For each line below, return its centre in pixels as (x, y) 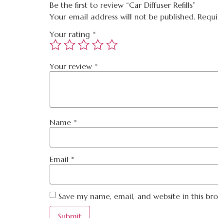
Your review (72, 66)
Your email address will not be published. (122, 17)
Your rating (71, 34)
